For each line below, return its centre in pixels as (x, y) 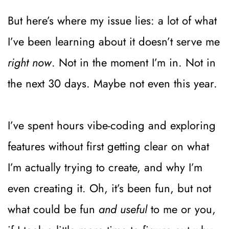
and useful (123, 209)
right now (30, 62)
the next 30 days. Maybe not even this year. (112, 83)
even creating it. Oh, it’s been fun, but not (109, 188)
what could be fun (53, 209)
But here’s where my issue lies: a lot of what (112, 20)
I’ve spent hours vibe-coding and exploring (112, 125)
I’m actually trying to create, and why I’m (105, 167)
